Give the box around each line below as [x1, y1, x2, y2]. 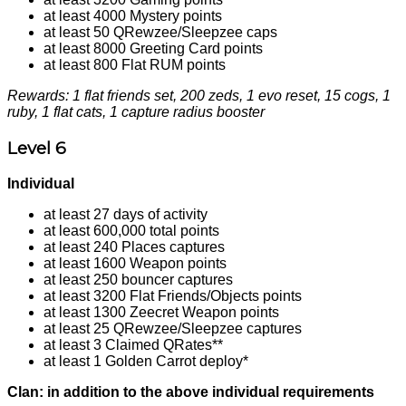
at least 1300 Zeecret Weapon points [43, 304, 279, 320]
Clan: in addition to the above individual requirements [7, 383, 374, 400]
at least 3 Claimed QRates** [43, 336, 223, 353]
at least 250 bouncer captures [43, 271, 233, 287]
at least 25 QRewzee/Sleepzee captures [43, 320, 302, 336]
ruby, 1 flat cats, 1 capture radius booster [7, 104, 265, 121]
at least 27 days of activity [43, 206, 208, 222]
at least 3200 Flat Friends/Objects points [43, 287, 302, 304]
